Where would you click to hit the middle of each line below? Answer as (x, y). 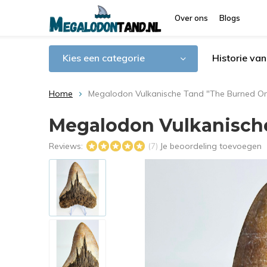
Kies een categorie (104, 58)
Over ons (191, 18)
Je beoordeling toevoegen (211, 146)
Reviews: (67, 146)
